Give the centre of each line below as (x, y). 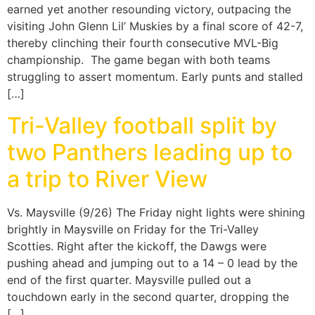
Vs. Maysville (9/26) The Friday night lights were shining (156, 212)
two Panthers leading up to (150, 152)
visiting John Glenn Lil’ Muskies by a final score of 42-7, (155, 26)
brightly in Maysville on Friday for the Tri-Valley (133, 229)
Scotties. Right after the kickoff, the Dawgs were (137, 246)
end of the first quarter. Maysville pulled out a (129, 279)
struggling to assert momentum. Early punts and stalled (155, 77)
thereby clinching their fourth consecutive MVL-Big (143, 43)
